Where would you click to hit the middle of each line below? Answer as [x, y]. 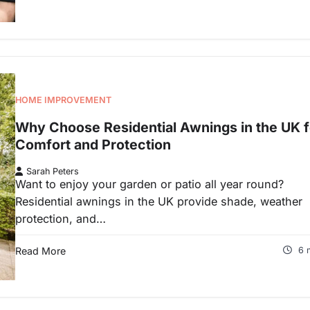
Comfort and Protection [93, 144]
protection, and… [61, 218]
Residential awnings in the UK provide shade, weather [159, 201]
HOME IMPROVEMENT [63, 100]
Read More [40, 250]
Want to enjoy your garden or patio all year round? [149, 184]
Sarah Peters [53, 171]
